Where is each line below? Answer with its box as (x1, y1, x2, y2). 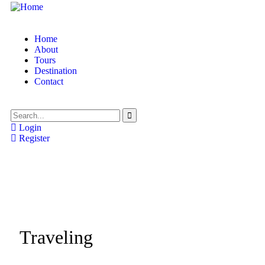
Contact (34, 76, 63, 86)
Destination (34, 65, 77, 76)
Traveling (20, 226, 93, 248)
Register (17, 132, 50, 143)
